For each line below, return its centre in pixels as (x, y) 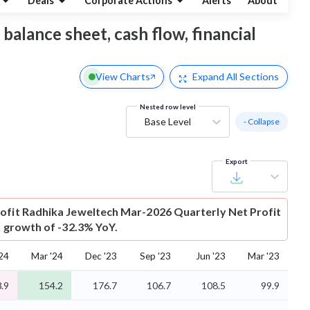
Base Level (168, 122)
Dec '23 (101, 256)
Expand (208, 77)
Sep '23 (155, 256)
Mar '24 (47, 256)
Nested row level (168, 107)
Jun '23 (211, 256)
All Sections (252, 77)
